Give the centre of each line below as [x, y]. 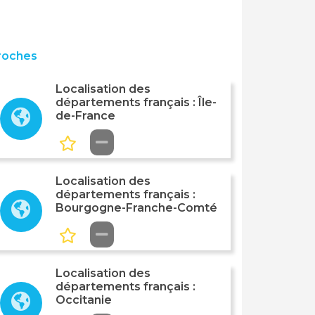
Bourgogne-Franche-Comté [136, 208]
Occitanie [83, 300]
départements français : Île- [136, 102]
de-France [85, 116]
